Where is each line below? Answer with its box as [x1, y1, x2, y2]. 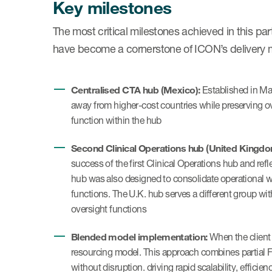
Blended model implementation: [71, 231, 208, 242]
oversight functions [71, 203, 147, 215]
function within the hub [71, 115, 161, 126]
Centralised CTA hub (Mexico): [71, 84, 200, 95]
